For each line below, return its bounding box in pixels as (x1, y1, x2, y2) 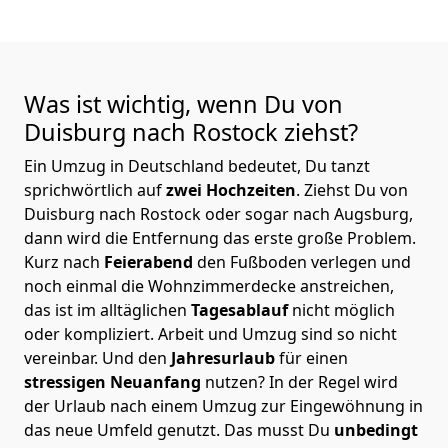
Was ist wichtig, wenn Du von (24, 87, 343, 120)
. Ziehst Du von (296, 178, 408, 201)
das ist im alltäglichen (24, 298, 191, 321)
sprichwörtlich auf (24, 178, 162, 201)
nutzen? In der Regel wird (205, 370, 398, 393)
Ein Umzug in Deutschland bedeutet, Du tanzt (24, 154, 370, 177)
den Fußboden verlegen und (197, 250, 411, 273)
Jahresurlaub (171, 346, 279, 369)
